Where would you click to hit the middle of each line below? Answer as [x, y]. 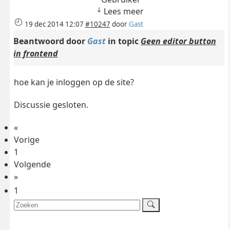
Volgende [32, 165]
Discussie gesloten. [51, 105]
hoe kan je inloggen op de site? [74, 82]
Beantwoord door [50, 41]
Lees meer [124, 12]
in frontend [35, 54]
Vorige [26, 140]
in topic [123, 41]
